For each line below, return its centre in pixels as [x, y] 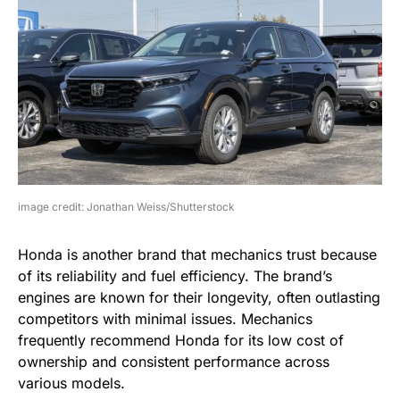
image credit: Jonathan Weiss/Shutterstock [126, 207]
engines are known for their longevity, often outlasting [199, 298]
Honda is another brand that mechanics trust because [197, 255]
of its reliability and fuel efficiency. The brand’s [175, 276]
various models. [71, 383]
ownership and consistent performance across [174, 362]
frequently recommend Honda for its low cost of [181, 341]
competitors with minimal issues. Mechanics [165, 319]
